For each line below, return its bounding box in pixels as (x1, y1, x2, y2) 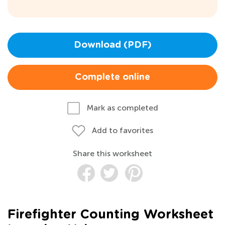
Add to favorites (92, 125, 153, 135)
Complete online (75, 72, 150, 82)
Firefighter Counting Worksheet (8, 208, 213, 221)
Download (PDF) (73, 40, 152, 50)
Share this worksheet (73, 148, 152, 158)
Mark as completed (86, 102, 158, 113)
